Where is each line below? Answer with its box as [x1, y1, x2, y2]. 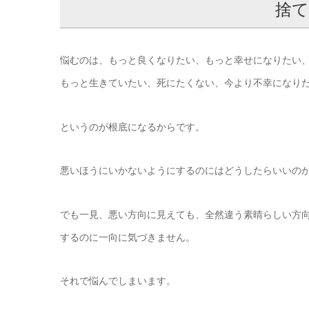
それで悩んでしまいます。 [60, 275, 176, 286]
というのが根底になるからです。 [60, 121, 205, 132]
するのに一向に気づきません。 [60, 231, 195, 243]
